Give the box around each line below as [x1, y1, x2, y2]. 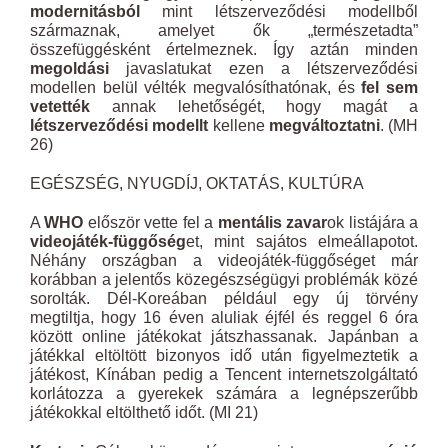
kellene [208, 117, 269, 134]
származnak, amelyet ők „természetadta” [30, 22, 418, 39]
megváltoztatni [268, 117, 380, 134]
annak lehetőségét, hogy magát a [90, 98, 418, 115]
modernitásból [30, 3, 140, 20]
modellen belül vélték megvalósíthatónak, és [30, 79, 362, 96]
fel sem [361, 79, 419, 96]
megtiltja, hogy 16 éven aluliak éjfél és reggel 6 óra [30, 309, 418, 326]
